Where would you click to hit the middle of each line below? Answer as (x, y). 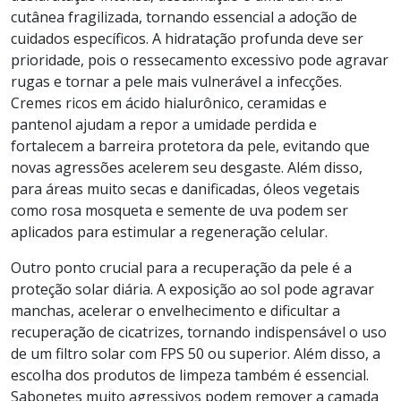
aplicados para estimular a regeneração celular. (169, 231)
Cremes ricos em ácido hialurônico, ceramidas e (169, 102)
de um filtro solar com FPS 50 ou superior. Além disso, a (196, 353)
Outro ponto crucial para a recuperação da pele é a (181, 267)
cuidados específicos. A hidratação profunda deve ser (187, 38)
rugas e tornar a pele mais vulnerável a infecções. (176, 81)
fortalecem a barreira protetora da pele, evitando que (190, 145)
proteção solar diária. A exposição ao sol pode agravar (192, 289)
